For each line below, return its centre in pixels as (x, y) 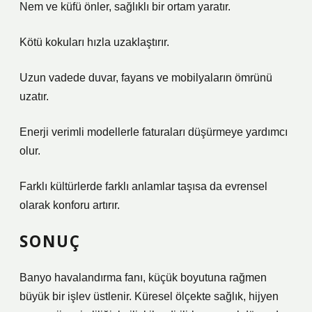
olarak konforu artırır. (70, 205)
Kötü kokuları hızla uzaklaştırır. (94, 42)
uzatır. (34, 96)
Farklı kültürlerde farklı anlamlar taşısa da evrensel (143, 186)
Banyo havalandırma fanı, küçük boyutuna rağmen (143, 278)
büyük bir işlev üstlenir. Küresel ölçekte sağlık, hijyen (149, 296)
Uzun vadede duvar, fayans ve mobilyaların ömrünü (146, 78)
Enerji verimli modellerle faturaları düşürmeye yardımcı (154, 132)
